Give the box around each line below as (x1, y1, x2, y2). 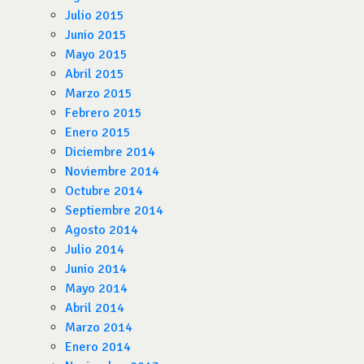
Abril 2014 (65, 300, 124, 316)
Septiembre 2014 (65, 202, 163, 219)
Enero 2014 (65, 339, 131, 355)
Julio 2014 (65, 241, 124, 258)
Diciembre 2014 (65, 144, 155, 160)
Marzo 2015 (65, 85, 132, 102)
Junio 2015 (65, 27, 127, 43)
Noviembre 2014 (65, 163, 159, 180)
